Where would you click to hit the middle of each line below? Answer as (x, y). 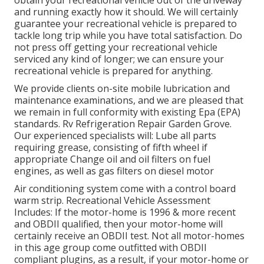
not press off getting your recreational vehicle (116, 47)
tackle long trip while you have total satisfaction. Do (128, 35)
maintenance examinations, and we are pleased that (129, 100)
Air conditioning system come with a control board (125, 188)
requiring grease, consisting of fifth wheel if (111, 147)
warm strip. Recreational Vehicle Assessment (112, 200)
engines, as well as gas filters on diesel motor (114, 171)
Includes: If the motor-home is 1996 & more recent (125, 212)
